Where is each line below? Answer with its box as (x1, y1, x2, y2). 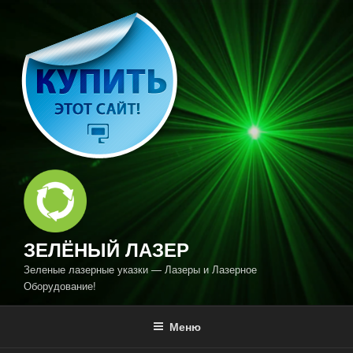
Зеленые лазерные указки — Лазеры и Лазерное (24, 262, 257, 277)
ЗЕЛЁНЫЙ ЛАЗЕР (24, 236, 189, 262)
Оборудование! (24, 278, 96, 293)
